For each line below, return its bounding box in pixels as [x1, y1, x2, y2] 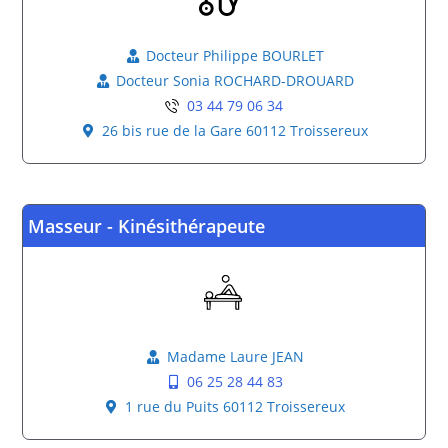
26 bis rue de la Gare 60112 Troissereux [102, 121, 369, 140]
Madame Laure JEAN [166, 347, 304, 366]
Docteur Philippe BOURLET [146, 46, 325, 65]
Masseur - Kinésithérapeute [28, 214, 266, 238]
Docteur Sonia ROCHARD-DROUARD [116, 71, 355, 90]
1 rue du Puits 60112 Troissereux [125, 397, 346, 416]
